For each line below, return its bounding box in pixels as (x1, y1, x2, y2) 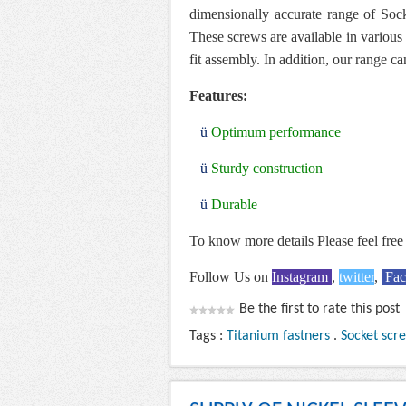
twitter (339, 269, 374, 285)
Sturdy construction (211, 160, 323, 177)
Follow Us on (189, 269, 272, 285)
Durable (211, 197, 257, 213)
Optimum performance (211, 124, 341, 140)
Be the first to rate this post (239, 302, 400, 317)
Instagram (272, 269, 332, 285)
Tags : (189, 329, 227, 344)
